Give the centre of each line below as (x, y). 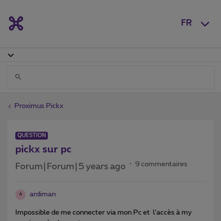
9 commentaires (161, 164)
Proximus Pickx (39, 106)
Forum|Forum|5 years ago (71, 166)
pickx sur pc (43, 149)
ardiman (43, 194)
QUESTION (32, 135)
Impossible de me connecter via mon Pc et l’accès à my (104, 212)
